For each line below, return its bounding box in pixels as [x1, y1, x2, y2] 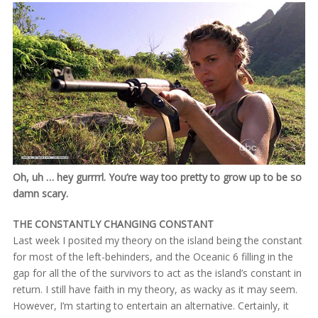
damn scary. [12, 186, 68, 200]
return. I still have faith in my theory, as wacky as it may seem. [12, 282, 297, 296]
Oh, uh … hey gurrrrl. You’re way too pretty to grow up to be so [12, 170, 302, 184]
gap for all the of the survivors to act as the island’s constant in [12, 265, 302, 280]
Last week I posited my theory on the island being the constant [12, 233, 302, 247]
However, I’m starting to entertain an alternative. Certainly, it [12, 298, 289, 312]
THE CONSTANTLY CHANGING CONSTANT [12, 216, 214, 231]
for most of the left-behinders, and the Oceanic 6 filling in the [12, 249, 293, 263]
